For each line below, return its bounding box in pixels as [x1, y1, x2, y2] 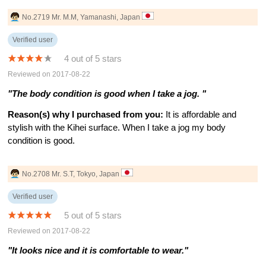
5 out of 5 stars [64, 210, 122, 220]
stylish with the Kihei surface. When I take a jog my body [8, 123, 226, 133]
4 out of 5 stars [64, 53, 122, 64]
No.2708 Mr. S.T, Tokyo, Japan [22, 169, 122, 178]
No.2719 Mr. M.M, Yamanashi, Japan [22, 12, 142, 21]
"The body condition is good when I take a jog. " [8, 88, 207, 99]
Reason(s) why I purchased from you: [8, 110, 164, 120]
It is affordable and [163, 110, 237, 120]
